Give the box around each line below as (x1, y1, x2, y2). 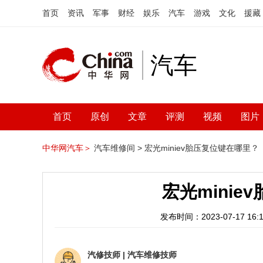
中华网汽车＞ (42, 143, 92, 153)
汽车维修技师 (127, 250, 177, 259)
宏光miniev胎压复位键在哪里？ (144, 143, 259, 153)
